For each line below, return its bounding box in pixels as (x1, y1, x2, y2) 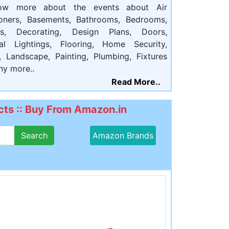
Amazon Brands (92, 130, 153, 141)
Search (20, 130, 48, 141)
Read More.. (111, 77, 161, 87)
